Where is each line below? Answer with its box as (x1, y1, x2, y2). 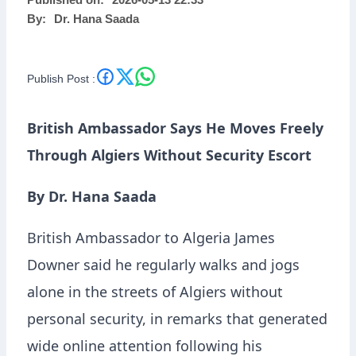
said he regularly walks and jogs (79, 260, 300, 275)
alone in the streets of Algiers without (27, 287, 283, 302)
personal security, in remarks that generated (27, 314, 327, 329)
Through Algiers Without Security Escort (27, 150, 311, 165)
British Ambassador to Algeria (27, 233, 234, 248)
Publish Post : (27, 75, 95, 87)
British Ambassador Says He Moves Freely (27, 123, 323, 138)
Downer (27, 260, 79, 275)
